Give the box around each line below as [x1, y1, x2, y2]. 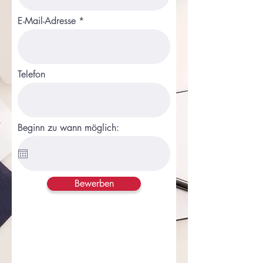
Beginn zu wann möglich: [18, 122, 119, 134]
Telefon [18, 68, 45, 80]
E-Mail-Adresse [18, 15, 76, 27]
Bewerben [74, 177, 114, 190]
